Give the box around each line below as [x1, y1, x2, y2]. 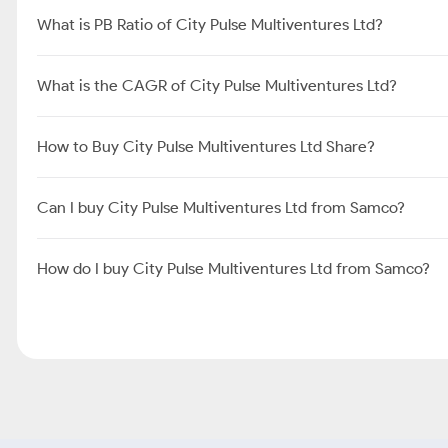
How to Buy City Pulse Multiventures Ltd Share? [37, 137, 375, 156]
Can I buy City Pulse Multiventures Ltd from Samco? [37, 198, 405, 217]
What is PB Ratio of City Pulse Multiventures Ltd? [37, 15, 383, 34]
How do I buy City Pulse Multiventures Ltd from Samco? [37, 259, 430, 278]
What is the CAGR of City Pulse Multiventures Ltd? [37, 76, 397, 95]
